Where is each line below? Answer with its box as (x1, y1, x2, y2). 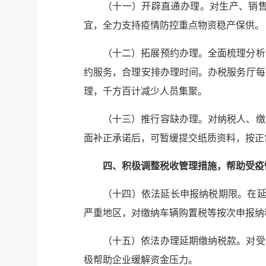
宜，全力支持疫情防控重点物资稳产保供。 (84, 20, 264, 30)
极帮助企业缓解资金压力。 (84, 254, 198, 265)
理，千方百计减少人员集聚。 (84, 85, 207, 96)
